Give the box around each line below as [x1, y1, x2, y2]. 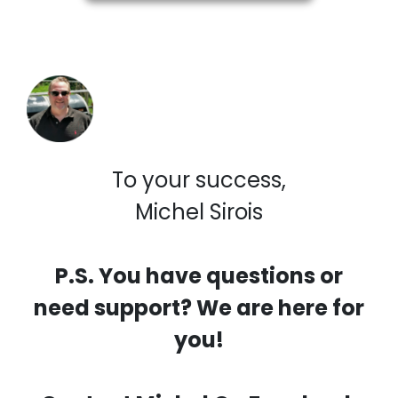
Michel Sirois [135, 197, 263, 227]
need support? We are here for [34, 293, 364, 323]
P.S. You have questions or [55, 261, 343, 291]
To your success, [112, 165, 286, 195]
